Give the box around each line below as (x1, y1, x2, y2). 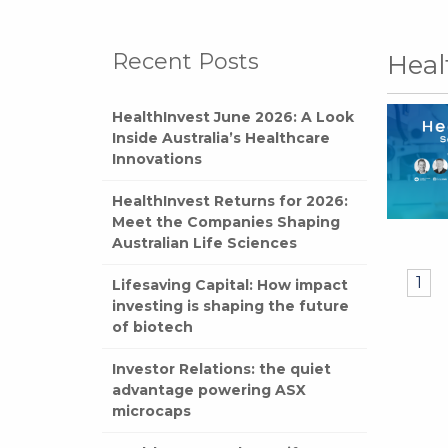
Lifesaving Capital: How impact (112, 276, 348, 294)
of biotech (112, 318, 193, 336)
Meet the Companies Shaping (112, 213, 340, 231)
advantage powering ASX (112, 381, 306, 399)
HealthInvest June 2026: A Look (112, 108, 354, 126)
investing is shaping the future (112, 297, 349, 315)
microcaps (112, 402, 191, 420)
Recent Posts (112, 48, 259, 75)
